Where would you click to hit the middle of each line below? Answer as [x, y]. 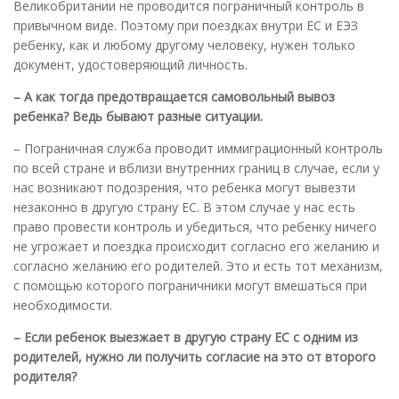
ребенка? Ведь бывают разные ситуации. [138, 116]
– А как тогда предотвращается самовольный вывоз [174, 96]
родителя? [45, 376]
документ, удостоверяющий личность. [130, 64]
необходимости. [63, 305]
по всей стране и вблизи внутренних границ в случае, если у [196, 167]
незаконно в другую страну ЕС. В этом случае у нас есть [184, 207]
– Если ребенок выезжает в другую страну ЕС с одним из [186, 337]
